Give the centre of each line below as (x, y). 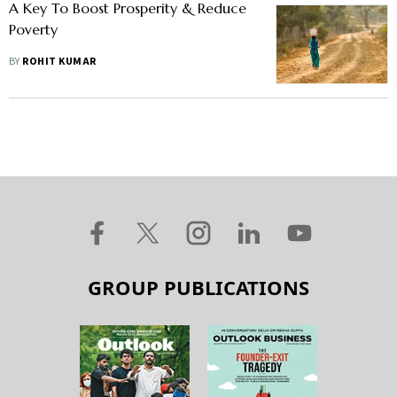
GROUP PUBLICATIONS (198, 288)
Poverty (33, 30)
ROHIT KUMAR (59, 62)
